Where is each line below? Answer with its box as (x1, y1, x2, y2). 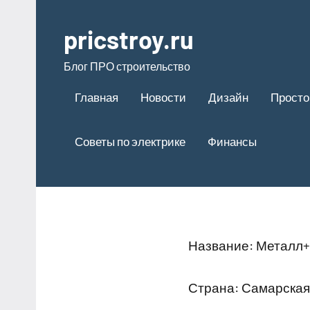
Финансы (208, 134, 257, 148)
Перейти (36, 3, 80, 16)
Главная (75, 89, 118, 104)
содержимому (36, 42, 107, 55)
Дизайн (208, 89, 248, 104)
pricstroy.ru (64, 24, 194, 54)
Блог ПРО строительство (64, 60, 190, 73)
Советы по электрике (75, 134, 185, 148)
